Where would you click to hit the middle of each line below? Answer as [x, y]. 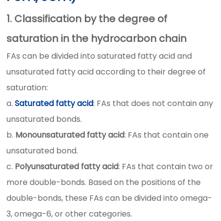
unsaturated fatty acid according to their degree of [106, 72]
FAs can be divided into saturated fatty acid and [99, 56]
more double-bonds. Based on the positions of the [104, 182]
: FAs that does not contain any [153, 103]
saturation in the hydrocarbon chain [97, 38]
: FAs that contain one [167, 135]
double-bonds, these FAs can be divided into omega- [110, 198]
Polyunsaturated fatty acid [67, 166]
